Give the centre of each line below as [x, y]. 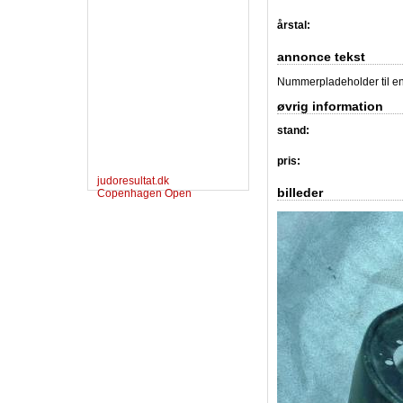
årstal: [294, 25]
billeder [300, 193]
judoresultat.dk [133, 180]
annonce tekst [321, 56]
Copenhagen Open [144, 193]
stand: [293, 131]
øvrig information [330, 106]
